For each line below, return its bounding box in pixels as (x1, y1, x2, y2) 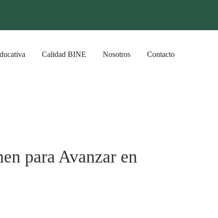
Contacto (147, 50, 175, 58)
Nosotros (103, 50, 130, 58)
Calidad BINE (42, 50, 86, 58)
